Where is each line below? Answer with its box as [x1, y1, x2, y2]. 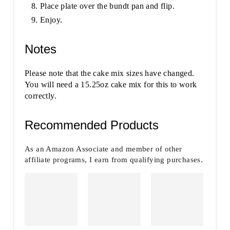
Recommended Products [24, 118, 159, 132]
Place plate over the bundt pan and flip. [40, 1, 175, 10]
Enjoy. [40, 15, 63, 24]
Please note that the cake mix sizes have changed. [24, 68, 195, 78]
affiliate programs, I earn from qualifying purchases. [24, 155, 203, 164]
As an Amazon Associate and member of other [24, 144, 182, 153]
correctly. [24, 91, 56, 100]
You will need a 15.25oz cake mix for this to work [24, 80, 197, 89]
